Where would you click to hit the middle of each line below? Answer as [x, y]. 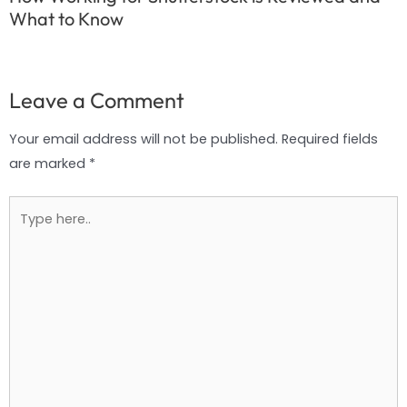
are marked [49, 163]
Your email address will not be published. [144, 139]
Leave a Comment [97, 99]
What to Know [66, 18]
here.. [25, 231]
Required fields [330, 139]
